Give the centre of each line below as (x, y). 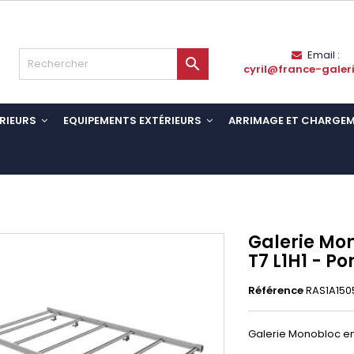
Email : (323, 55)
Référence (276, 290)
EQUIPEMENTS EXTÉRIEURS (134, 121)
